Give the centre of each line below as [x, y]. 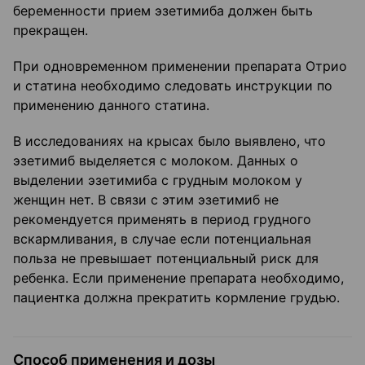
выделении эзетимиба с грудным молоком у [158, 180]
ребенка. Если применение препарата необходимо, [178, 278]
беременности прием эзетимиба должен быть [163, 11]
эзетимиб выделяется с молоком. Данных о [156, 161]
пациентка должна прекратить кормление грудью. [176, 298]
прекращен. [51, 31]
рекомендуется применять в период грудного [162, 220]
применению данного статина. [111, 106]
